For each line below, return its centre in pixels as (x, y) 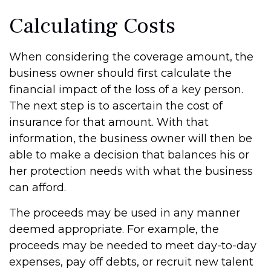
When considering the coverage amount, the (131, 57)
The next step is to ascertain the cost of (116, 106)
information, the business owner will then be (131, 139)
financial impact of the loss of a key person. (126, 90)
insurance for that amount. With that (109, 122)
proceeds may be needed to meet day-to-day (133, 246)
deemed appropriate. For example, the (114, 229)
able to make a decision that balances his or (129, 155)
